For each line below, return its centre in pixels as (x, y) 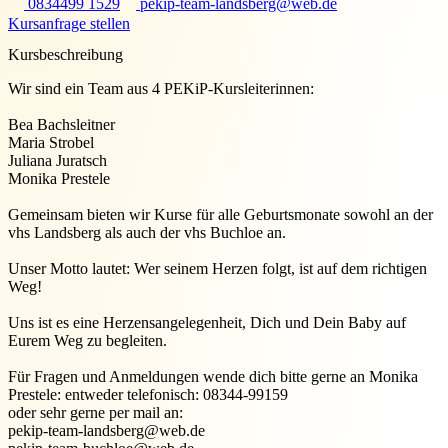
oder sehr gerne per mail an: (95, 413)
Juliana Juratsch (57, 161)
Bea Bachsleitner (61, 125)
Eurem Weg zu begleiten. (87, 341)
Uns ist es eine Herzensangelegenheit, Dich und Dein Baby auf (207, 323)
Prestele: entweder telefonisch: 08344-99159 (148, 395)
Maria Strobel (51, 143)
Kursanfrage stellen (69, 24)
